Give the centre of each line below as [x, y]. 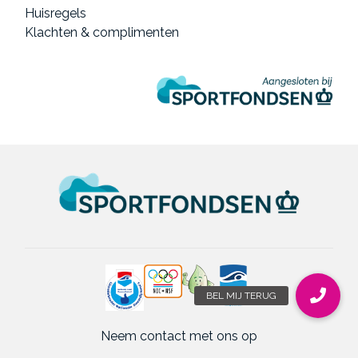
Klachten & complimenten [102, 33]
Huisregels [56, 14]
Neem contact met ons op [179, 336]
